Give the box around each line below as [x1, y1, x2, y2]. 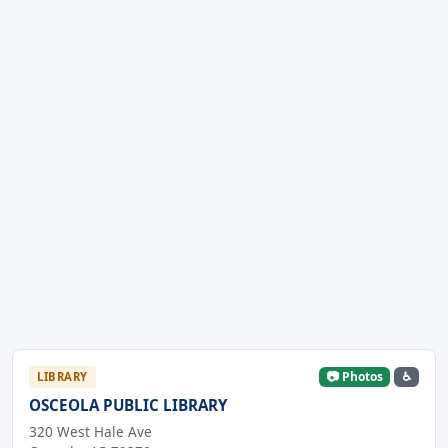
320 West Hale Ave [29, 421, 152, 441]
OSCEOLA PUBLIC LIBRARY [29, 395, 227, 416]
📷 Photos [326, 368, 383, 386]
